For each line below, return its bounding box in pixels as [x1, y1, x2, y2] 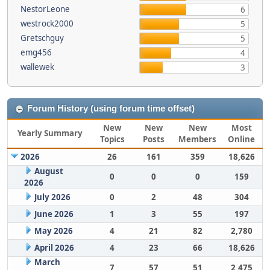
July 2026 [34, 192, 71, 202]
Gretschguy [20, 33, 64, 43]
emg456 [20, 47, 52, 58]
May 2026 [34, 225, 73, 236]
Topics [99, 134, 125, 145]
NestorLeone [20, 4, 70, 14]
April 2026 [34, 242, 74, 253]
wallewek [20, 61, 54, 72]
